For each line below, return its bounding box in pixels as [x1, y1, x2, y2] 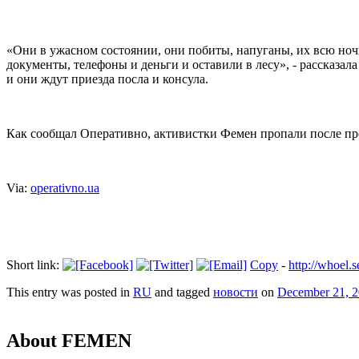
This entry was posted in [6, 285, 133, 300]
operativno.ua [30, 181, 99, 196]
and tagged [151, 285, 213, 300]
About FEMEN [6, 330, 131, 352]
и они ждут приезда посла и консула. [6, 72, 208, 87]
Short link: [6, 258, 63, 272]
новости [213, 285, 258, 300]
